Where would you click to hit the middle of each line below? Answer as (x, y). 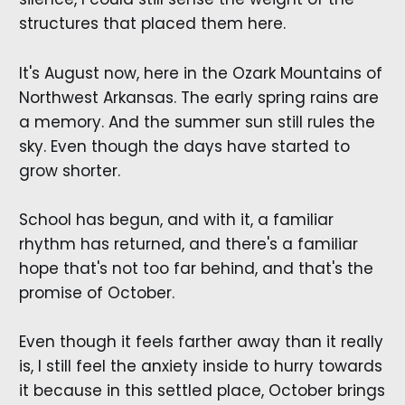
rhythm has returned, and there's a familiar (188, 244)
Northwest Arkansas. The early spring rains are (198, 97)
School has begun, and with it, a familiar (176, 219)
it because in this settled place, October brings (202, 390)
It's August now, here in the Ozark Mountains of (200, 73)
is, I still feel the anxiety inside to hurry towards (200, 366)
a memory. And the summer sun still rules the (197, 122)
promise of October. (96, 292)
